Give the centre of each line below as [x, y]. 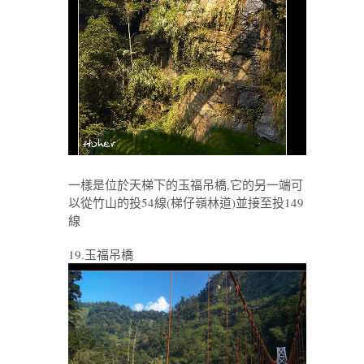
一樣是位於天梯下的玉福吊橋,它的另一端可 [186, 185]
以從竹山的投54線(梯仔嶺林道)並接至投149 [186, 203]
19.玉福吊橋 [101, 255]
